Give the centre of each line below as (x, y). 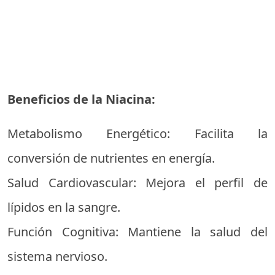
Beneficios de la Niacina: (81, 99)
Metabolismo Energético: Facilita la (137, 134)
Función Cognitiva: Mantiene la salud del (137, 232)
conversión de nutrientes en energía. (111, 158)
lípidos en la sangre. (64, 207)
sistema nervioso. (57, 256)
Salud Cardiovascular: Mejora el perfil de (137, 183)
